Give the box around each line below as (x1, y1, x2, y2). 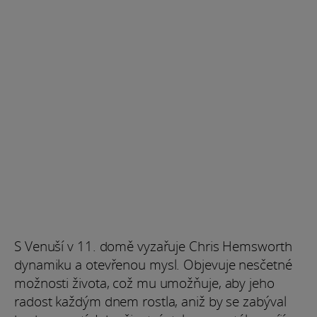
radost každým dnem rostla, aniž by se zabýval (14, 292, 287, 311)
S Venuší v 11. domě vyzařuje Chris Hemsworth (14, 237, 292, 256)
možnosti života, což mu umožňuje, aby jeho (14, 274, 275, 293)
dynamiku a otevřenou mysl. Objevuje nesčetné (14, 255, 292, 275)
